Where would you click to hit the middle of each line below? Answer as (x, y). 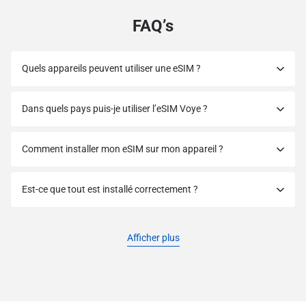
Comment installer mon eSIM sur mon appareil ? (123, 149)
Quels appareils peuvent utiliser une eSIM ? (111, 68)
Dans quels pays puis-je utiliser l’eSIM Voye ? (115, 109)
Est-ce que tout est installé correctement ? (110, 189)
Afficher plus (153, 238)
